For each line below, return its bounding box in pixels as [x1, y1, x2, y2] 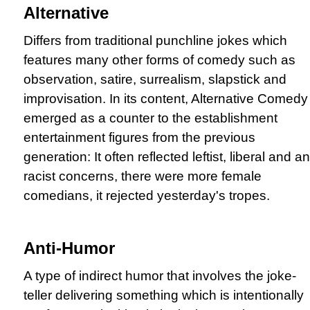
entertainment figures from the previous [24, 129, 255, 145]
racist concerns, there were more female [24, 168, 262, 183]
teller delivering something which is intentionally [24, 287, 304, 302]
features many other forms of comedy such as [24, 52, 295, 67]
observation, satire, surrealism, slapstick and [24, 71, 286, 86]
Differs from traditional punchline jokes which [24, 33, 287, 48]
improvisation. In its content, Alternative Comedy [24, 91, 308, 106]
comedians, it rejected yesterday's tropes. [24, 188, 270, 203]
